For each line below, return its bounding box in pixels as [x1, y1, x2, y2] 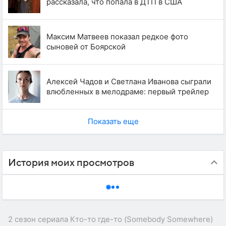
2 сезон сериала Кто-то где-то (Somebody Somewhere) [8, 214, 213, 224]
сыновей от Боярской [46, 41, 126, 51]
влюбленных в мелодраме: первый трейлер [46, 86, 209, 96]
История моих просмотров [8, 157, 134, 168]
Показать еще [87, 116, 139, 126]
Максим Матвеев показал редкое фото [46, 31, 188, 41]
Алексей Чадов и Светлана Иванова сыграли [46, 76, 211, 86]
